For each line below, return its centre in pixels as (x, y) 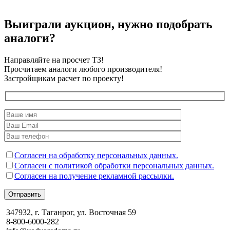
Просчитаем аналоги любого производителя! (83, 69)
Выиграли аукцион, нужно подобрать (108, 24)
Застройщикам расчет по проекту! (64, 78)
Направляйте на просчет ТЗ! (54, 60)
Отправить (25, 195)
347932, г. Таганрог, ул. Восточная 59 (71, 213)
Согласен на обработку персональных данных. (96, 156)
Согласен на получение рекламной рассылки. (94, 176)
